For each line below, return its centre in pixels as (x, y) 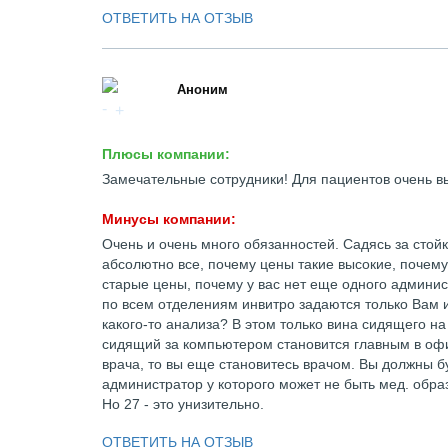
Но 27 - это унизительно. (183, 404)
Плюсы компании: (166, 154)
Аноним (202, 89)
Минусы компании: (169, 219)
